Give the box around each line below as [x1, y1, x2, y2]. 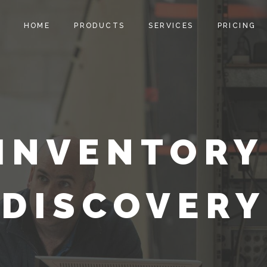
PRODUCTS [74, 21, 125, 30]
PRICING [217, 21, 256, 30]
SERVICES [148, 21, 194, 30]
